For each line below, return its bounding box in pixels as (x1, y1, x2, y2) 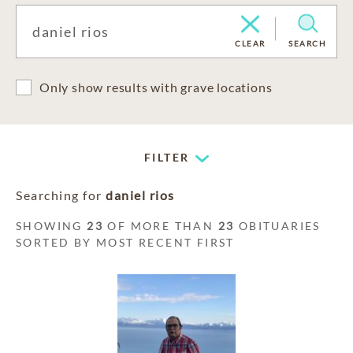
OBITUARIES (234, 219, 321, 232)
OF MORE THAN (103, 219, 218, 232)
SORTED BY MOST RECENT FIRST (16, 236, 235, 249)
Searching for (16, 188, 106, 203)
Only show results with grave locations (39, 80, 273, 95)
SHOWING (16, 219, 87, 232)
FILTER (144, 150, 190, 164)
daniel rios (106, 188, 175, 203)
